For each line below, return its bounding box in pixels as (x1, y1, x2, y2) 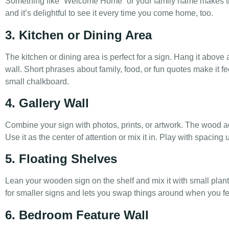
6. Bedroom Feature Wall (5, 208, 149, 222)
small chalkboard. (5, 77, 69, 86)
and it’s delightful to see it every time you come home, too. (5, 9, 213, 18)
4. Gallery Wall (5, 96, 89, 110)
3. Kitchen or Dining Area (5, 28, 152, 42)
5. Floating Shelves (5, 152, 117, 166)
